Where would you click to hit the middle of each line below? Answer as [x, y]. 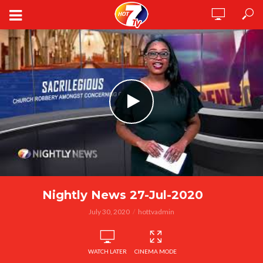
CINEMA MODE [156, 251]
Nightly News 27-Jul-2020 [123, 195]
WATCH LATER [107, 251]
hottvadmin [156, 212]
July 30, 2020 [109, 212]
